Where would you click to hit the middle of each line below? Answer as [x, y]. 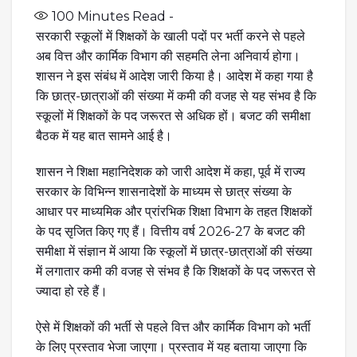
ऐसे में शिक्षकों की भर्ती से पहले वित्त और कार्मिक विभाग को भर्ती [173, 327]
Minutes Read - [124, 16]
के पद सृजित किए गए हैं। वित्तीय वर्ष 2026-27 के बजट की [171, 231]
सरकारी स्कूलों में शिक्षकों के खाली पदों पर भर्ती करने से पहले [171, 36]
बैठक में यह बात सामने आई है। [104, 135]
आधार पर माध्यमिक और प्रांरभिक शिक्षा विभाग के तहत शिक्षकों [174, 211]
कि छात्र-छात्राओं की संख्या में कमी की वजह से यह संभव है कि [176, 96]
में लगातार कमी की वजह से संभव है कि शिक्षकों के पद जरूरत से [176, 271]
